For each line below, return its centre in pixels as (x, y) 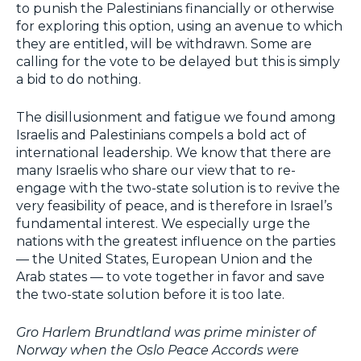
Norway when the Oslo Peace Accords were (158, 351)
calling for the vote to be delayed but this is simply (178, 62)
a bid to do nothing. (80, 80)
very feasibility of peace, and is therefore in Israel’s (174, 206)
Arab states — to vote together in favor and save (170, 277)
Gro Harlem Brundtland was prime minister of (166, 333)
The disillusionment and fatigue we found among (176, 118)
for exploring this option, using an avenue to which (179, 27)
